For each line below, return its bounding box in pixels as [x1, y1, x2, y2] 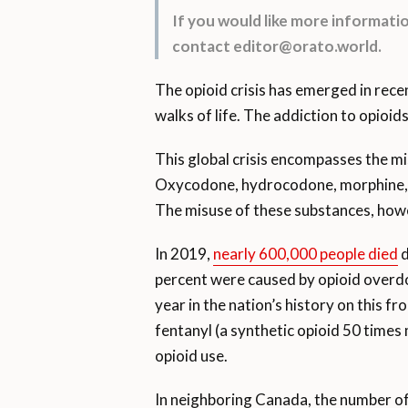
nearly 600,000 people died [212, 244, 398, 264]
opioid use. [154, 346, 228, 366]
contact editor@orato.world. [171, 36, 382, 56]
